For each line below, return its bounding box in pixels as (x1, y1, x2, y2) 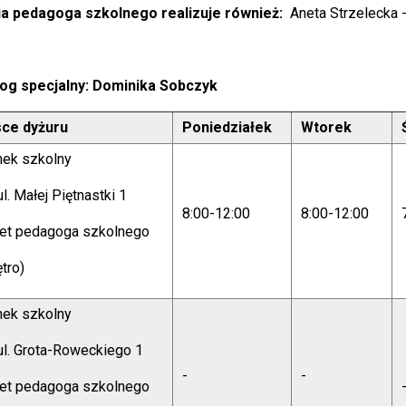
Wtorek (301, 119, 353, 136)
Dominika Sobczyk (89, 77, 218, 94)
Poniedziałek (182, 119, 273, 136)
